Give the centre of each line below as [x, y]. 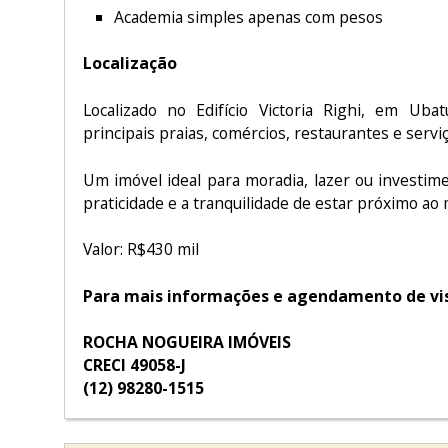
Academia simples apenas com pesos [248, 16]
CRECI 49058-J [134, 365]
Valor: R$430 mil [140, 249]
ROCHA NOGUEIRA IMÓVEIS [186, 342]
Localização [129, 63]
